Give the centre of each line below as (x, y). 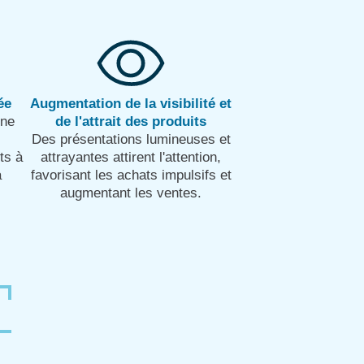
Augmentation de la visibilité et (131, 103)
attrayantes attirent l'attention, (131, 157)
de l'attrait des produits (131, 121)
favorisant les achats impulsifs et (131, 175)
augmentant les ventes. (131, 193)
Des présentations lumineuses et (131, 139)
